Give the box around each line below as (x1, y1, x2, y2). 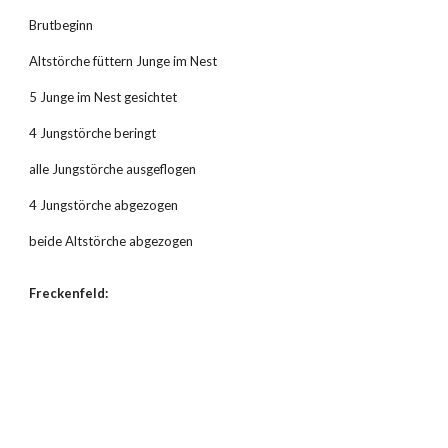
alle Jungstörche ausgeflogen (29, 161, 197, 177)
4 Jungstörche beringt (29, 125, 157, 141)
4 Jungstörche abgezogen (29, 197, 179, 213)
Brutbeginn (29, 17, 94, 33)
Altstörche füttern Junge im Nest (29, 53, 218, 69)
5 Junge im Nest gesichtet (29, 89, 178, 105)
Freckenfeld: (29, 285, 109, 301)
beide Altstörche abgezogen (29, 233, 194, 249)
